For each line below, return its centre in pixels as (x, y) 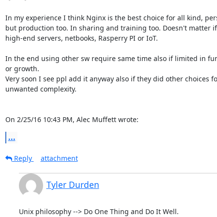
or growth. (22, 68)
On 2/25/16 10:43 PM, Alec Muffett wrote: (72, 119)
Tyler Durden (73, 184)
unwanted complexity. (41, 89)
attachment (59, 158)
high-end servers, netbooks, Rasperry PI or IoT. (81, 38)
